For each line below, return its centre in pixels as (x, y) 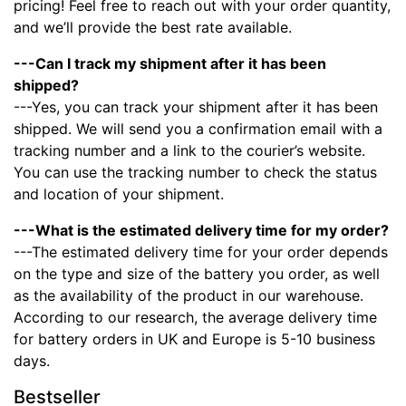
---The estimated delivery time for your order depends (201, 252)
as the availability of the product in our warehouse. (188, 296)
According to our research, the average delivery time (195, 318)
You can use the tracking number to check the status (195, 173)
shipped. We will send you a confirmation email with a (198, 129)
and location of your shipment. (119, 194)
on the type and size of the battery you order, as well (197, 274)
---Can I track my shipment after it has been (170, 64)
